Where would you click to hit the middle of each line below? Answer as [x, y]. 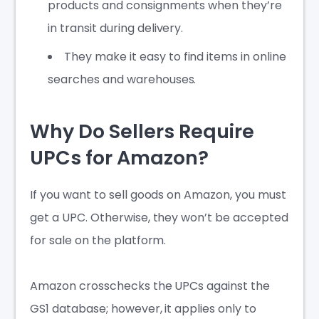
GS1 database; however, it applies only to [143, 309]
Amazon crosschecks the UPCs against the [150, 286]
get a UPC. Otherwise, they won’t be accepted [159, 218]
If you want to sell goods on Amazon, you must [158, 195]
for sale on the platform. [98, 241]
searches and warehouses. [122, 79]
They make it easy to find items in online [175, 56]
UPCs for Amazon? [121, 158]
